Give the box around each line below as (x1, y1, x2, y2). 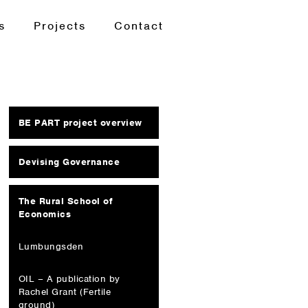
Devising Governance (18, 155, 120, 168)
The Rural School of (18, 195, 113, 207)
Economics (18, 208, 71, 220)
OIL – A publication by (18, 272, 120, 285)
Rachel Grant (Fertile (18, 285, 111, 298)
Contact (113, 19, 164, 33)
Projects (33, 19, 86, 33)
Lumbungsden (18, 240, 84, 252)
